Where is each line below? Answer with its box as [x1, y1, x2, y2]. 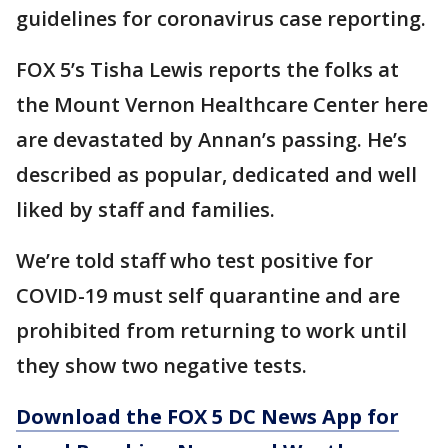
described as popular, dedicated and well [16, 161, 417, 188]
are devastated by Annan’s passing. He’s [16, 126, 407, 153]
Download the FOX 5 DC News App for [16, 403, 399, 430]
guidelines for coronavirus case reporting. [16, 5, 426, 32]
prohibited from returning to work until [16, 317, 407, 344]
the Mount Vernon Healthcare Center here [16, 91, 428, 118]
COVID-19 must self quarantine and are [16, 282, 400, 309]
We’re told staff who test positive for [16, 247, 373, 274]
